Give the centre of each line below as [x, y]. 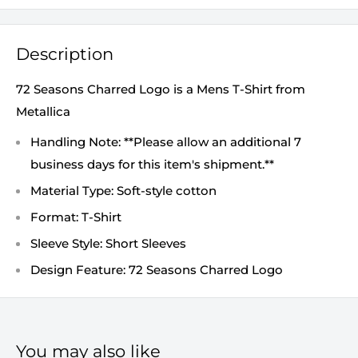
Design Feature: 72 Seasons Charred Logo [157, 270]
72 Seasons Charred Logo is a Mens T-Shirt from [161, 89]
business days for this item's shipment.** [152, 165]
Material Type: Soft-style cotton [123, 191]
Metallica [43, 111]
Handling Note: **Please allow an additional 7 [166, 142]
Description [65, 54]
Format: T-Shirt [76, 217]
